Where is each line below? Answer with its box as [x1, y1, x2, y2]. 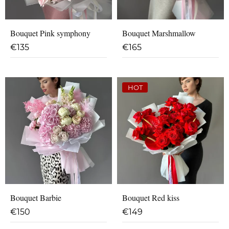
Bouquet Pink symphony [10, 28, 90, 38]
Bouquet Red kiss [122, 192, 179, 203]
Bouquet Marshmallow [122, 28, 196, 38]
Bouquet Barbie [10, 192, 61, 203]
